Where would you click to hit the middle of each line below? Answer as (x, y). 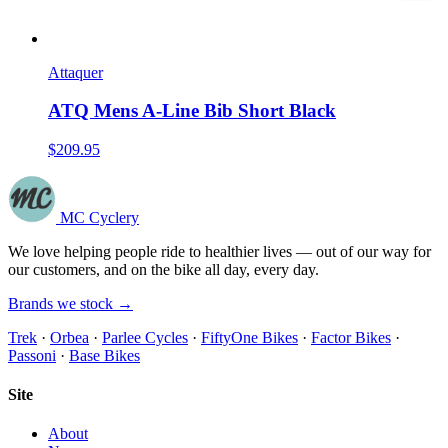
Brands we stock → (70, 303)
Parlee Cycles (145, 337)
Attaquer (75, 72)
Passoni (32, 355)
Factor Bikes (351, 337)
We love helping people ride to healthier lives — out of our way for (219, 251)
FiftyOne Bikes (249, 337)
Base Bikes (104, 355)
